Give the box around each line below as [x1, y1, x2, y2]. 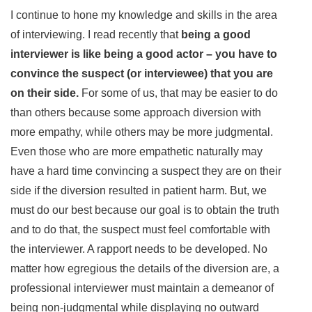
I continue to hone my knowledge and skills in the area [10, 8, 277, 21]
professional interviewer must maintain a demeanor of [10, 281, 274, 294]
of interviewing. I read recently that [10, 28, 181, 40]
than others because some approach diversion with [10, 106, 261, 118]
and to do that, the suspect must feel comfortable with [10, 223, 270, 235]
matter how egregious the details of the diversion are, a [10, 262, 279, 274]
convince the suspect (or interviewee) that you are [10, 67, 273, 79]
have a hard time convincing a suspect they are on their [10, 164, 281, 177]
